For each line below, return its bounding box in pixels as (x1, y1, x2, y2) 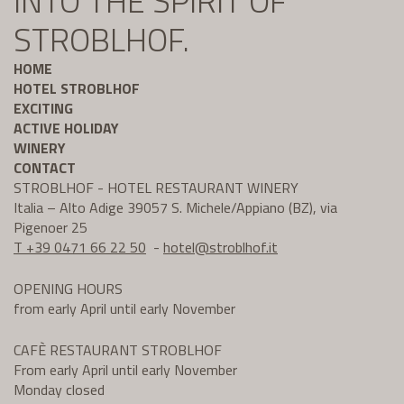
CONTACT (14, 157, 76, 179)
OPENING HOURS (14, 278, 123, 300)
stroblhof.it (209, 236, 278, 259)
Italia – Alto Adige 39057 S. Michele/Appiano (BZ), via (14, 197, 337, 219)
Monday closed (14, 379, 105, 401)
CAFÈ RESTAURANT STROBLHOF (14, 339, 222, 362)
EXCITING (14, 97, 73, 120)
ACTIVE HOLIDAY (14, 117, 119, 140)
